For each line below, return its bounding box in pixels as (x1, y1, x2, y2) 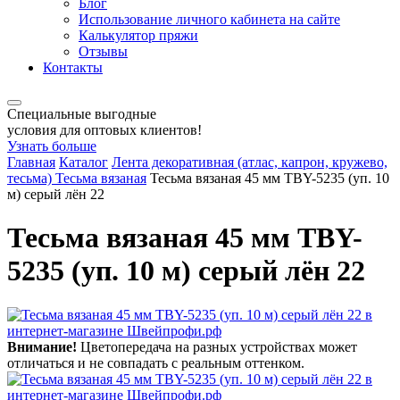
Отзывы (79, 44, 128, 59)
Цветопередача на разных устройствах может (77, 338, 357, 354)
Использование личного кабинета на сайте (79, 12, 340, 27)
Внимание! (7, 338, 77, 354)
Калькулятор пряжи (79, 28, 198, 43)
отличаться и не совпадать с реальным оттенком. (7, 354, 304, 371)
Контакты (43, 60, 103, 75)
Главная (7, 154, 55, 170)
